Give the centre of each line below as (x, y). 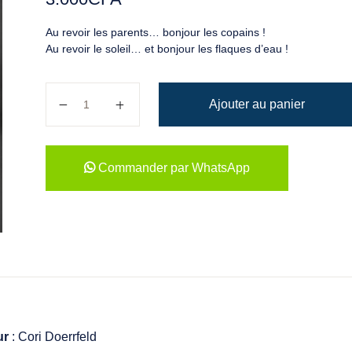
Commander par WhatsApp (172, 168)
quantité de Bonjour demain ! (139, 94)
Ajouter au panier (257, 104)
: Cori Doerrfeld (53, 336)
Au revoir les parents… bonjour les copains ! (155, 32)
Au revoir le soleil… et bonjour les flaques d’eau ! (167, 49)
